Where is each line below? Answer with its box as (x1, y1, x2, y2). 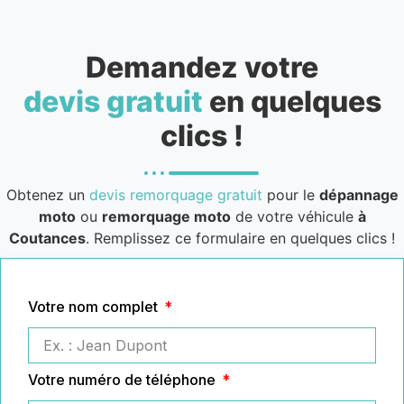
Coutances (9, 228, 86, 247)
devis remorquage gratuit (88, 185, 262, 204)
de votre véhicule (230, 207, 358, 225)
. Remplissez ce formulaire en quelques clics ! (86, 228, 395, 247)
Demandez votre (86, 49, 318, 85)
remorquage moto (101, 207, 231, 225)
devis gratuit (23, 83, 203, 119)
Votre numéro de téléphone (28, 370, 219, 389)
